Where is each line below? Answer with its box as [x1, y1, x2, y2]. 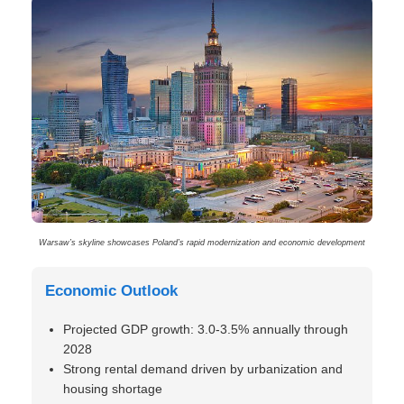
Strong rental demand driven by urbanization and [63, 362, 343, 376]
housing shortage [63, 381, 162, 396]
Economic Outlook [45, 282, 178, 299]
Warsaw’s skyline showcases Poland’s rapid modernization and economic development [39, 238, 365, 247]
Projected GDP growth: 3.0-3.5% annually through [63, 322, 348, 336]
